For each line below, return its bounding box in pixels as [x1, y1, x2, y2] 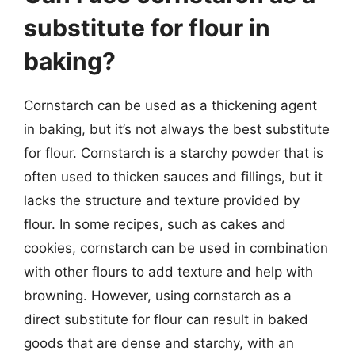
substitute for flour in [24, 13, 270, 42]
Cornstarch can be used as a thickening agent [24, 97, 317, 113]
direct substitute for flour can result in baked [24, 311, 308, 327]
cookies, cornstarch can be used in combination [24, 240, 328, 256]
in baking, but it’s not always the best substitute [24, 121, 330, 137]
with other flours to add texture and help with [24, 264, 313, 280]
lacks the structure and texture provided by [24, 193, 300, 208]
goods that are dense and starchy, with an [24, 335, 294, 351]
